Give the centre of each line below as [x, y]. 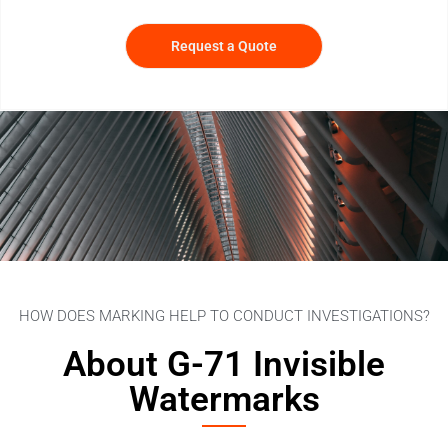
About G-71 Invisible [224, 364]
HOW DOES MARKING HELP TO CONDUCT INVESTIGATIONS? [224, 315]
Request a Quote [224, 45]
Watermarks [224, 399]
